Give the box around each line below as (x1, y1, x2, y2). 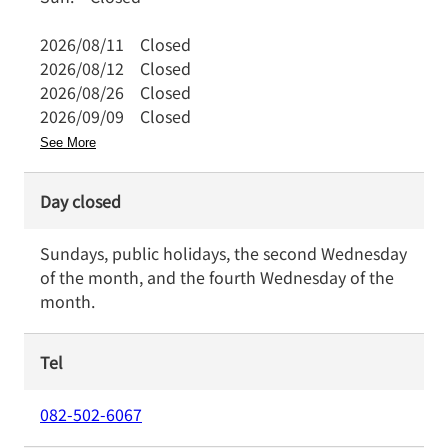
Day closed (40, 189, 121, 213)
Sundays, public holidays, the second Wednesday (40, 241, 407, 265)
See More (40, 135, 96, 150)
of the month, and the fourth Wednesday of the (40, 265, 394, 289)
